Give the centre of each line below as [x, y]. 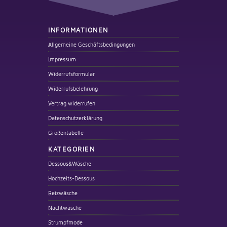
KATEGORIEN [71, 149]
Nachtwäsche [65, 208]
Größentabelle [66, 133]
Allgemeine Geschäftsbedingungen [91, 45]
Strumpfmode [65, 222]
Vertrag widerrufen [72, 103]
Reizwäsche [63, 193]
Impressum [62, 59]
